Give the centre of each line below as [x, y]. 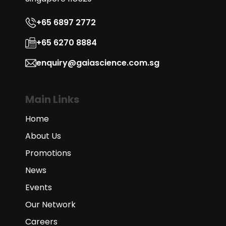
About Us [43, 136]
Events [39, 187]
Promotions [48, 153]
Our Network [50, 205]
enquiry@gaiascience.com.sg [98, 63]
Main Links [52, 99]
